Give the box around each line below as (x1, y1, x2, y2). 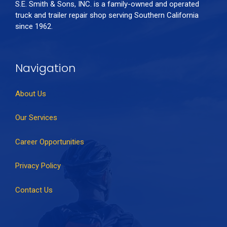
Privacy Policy (15, 161, 61, 170)
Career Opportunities (15, 137, 84, 146)
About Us (15, 89, 46, 98)
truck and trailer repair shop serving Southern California (15, 10, 199, 20)
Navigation (15, 60, 75, 76)
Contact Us (15, 185, 53, 195)
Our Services (15, 113, 57, 122)
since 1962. (15, 21, 55, 31)
